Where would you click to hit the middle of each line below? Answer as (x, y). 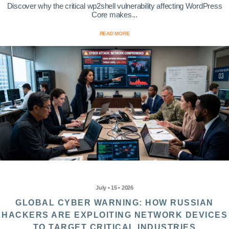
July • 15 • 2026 (114, 188)
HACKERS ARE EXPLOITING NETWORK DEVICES (114, 215)
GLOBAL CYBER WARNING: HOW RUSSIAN (114, 203)
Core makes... (114, 15)
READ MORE (114, 34)
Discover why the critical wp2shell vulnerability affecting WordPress (114, 6)
